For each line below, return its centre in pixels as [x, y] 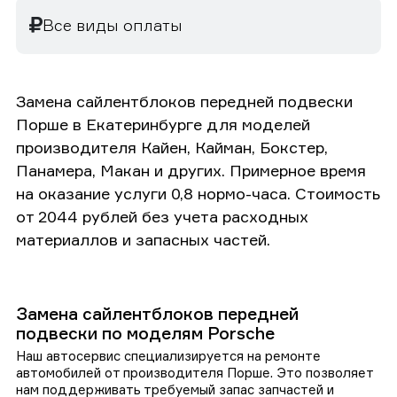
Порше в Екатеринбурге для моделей [163, 124]
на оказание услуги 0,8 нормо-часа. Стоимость [198, 193]
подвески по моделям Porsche [145, 333]
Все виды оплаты [113, 24]
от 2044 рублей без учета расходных [162, 216]
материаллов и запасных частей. [143, 239]
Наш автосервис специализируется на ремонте [168, 355]
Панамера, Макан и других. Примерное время [191, 170]
